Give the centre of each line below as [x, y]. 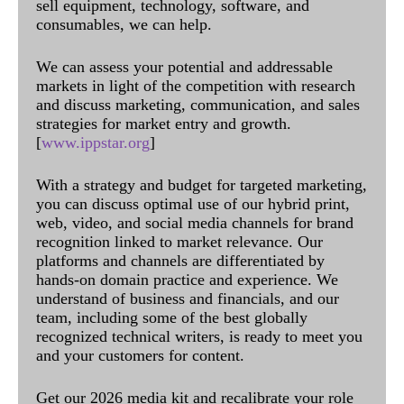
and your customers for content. [140, 355]
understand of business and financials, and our [188, 298]
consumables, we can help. [124, 24]
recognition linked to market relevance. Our [179, 241]
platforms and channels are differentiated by [180, 260]
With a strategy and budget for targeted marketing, [202, 184]
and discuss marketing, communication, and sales [198, 104]
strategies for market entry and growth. [164, 123]
